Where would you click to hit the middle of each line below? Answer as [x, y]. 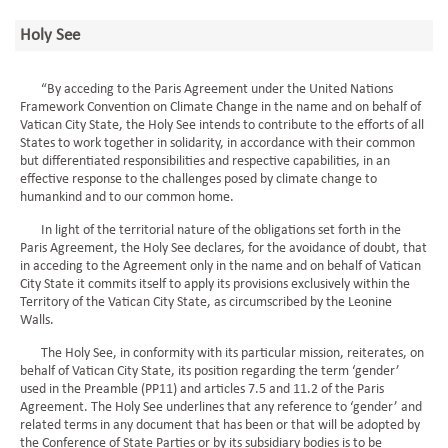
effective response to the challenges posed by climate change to [198, 179]
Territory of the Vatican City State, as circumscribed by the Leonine [206, 302]
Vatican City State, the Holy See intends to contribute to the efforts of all [222, 125]
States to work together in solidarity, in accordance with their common [217, 143]
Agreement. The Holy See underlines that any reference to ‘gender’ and [221, 407]
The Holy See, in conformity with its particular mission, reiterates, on [222, 353]
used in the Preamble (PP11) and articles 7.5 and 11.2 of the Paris [202, 389]
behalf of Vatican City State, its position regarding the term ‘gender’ [210, 371]
